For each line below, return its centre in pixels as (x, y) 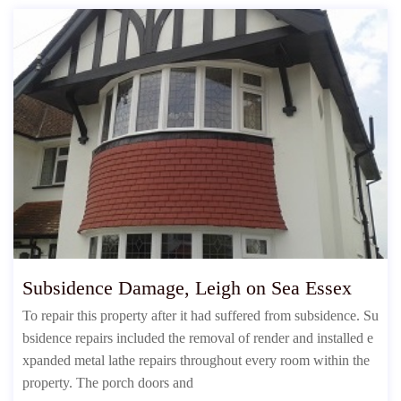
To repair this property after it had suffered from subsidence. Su (200, 315)
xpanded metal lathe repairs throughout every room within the (196, 360)
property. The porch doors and (108, 382)
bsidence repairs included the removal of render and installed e (198, 337)
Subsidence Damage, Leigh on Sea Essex (187, 287)
